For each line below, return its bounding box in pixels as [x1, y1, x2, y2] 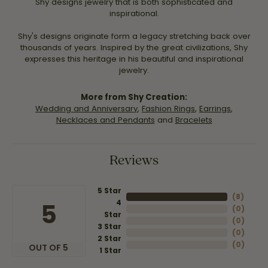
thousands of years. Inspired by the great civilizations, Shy [20, 41, 248, 53]
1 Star [99, 245, 121, 255]
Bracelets [175, 114, 212, 126]
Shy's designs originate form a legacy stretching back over [17, 30, 251, 42]
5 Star [97, 185, 121, 196]
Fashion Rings [142, 102, 195, 114]
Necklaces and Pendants [56, 114, 155, 126]
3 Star [97, 221, 121, 232]
